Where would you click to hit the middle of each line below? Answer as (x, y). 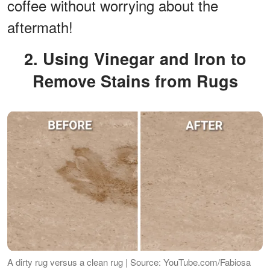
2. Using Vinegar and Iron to (31, 58)
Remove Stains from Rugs (135, 80)
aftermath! (40, 27)
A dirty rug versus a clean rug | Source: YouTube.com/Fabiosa (129, 262)
